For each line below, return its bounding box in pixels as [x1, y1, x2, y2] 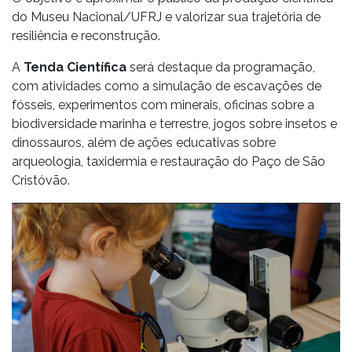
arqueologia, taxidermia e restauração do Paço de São [12, 153, 325, 169]
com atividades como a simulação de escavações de [12, 78, 321, 93]
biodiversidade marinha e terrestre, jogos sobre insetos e [12, 115, 337, 131]
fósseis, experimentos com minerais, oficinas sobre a [12, 97, 314, 112]
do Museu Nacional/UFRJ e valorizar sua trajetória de [12, 9, 321, 24]
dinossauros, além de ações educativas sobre [12, 134, 276, 150]
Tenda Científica [24, 59, 130, 75]
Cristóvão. [12, 172, 70, 188]
